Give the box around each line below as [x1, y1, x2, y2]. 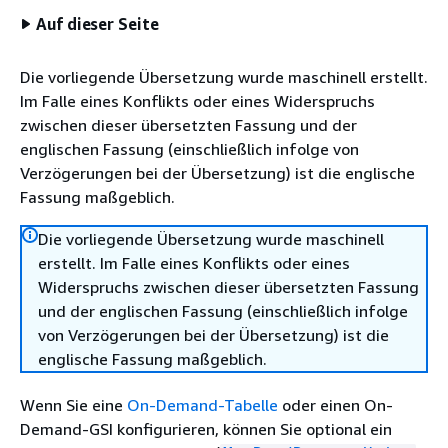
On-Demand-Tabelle [127, 395, 278, 415]
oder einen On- [278, 395, 393, 415]
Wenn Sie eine [20, 395, 127, 415]
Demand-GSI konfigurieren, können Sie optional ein [20, 419, 392, 439]
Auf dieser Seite [36, 14, 159, 34]
